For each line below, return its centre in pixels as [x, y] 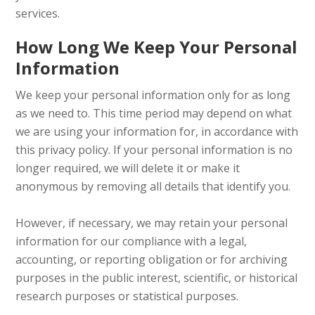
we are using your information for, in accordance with [157, 131]
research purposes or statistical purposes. [127, 296]
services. [38, 13]
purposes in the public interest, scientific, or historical [157, 278]
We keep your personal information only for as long [153, 95]
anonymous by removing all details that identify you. [153, 186]
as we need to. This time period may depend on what [154, 113]
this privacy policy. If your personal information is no [154, 150]
